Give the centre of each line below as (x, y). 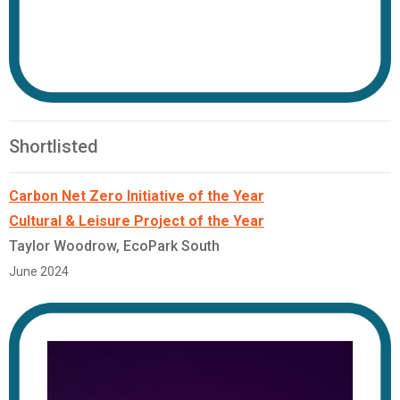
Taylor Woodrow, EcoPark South (114, 246)
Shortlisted (54, 147)
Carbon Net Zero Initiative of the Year (137, 196)
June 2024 (39, 272)
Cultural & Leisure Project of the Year (137, 221)
